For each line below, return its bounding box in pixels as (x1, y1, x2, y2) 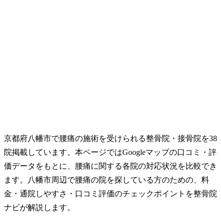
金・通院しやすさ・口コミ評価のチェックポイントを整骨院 (4, 189, 217, 198)
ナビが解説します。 (4, 203, 75, 212)
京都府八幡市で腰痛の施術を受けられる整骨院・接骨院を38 (4, 134, 217, 143)
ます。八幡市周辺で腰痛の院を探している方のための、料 (4, 175, 209, 184)
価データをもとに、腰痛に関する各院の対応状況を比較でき (4, 161, 217, 170)
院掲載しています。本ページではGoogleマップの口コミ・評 (4, 147, 217, 156)
